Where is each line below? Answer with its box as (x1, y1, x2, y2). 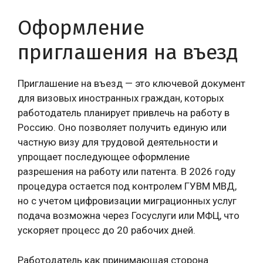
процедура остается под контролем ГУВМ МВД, (18, 180, 237, 192)
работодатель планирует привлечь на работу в (18, 107, 230, 119)
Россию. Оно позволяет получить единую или (18, 122, 227, 133)
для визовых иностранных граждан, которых (18, 92, 224, 104)
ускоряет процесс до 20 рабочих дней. (18, 224, 195, 236)
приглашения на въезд (18, 40, 238, 65)
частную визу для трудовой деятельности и (18, 136, 218, 148)
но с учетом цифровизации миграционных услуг (18, 195, 237, 207)
